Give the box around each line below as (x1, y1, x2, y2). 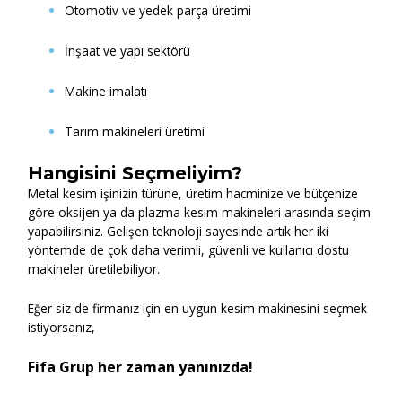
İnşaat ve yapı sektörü (65, 41, 191, 59)
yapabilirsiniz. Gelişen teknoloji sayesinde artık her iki (28, 222, 329, 240)
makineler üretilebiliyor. (28, 259, 161, 277)
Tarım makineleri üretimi (65, 122, 205, 140)
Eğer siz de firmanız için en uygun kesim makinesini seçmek (28, 300, 368, 318)
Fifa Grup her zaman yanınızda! (28, 357, 254, 378)
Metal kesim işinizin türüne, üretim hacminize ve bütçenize (28, 184, 359, 202)
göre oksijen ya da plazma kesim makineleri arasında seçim (28, 203, 371, 221)
